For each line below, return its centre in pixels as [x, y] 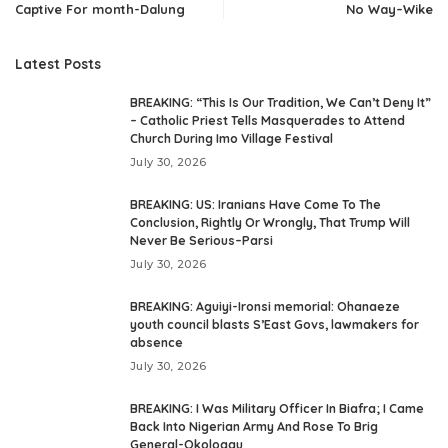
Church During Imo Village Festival [231, 138]
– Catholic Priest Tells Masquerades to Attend [267, 120]
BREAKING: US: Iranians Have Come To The [255, 204]
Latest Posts [58, 63]
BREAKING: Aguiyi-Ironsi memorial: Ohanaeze [265, 306]
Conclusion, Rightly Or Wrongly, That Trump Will [270, 222]
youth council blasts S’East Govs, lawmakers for [274, 324]
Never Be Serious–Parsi [201, 240]
